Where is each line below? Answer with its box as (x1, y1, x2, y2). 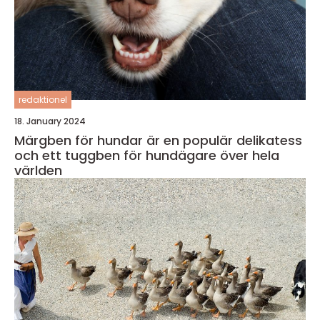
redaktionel (19, 94, 67, 106)
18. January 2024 (14, 115, 86, 128)
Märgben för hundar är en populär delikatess (14, 131, 302, 150)
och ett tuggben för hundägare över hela (14, 146, 279, 165)
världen (14, 161, 62, 180)
